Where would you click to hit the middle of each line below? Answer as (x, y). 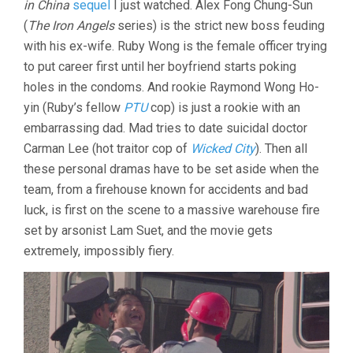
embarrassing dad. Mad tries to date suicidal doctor (165, 128)
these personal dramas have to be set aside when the (171, 169)
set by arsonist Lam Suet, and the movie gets (148, 230)
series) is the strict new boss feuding (219, 26)
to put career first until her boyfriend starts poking (160, 67)
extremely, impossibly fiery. (99, 251)
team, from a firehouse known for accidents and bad (166, 190)
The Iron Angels (71, 26)
